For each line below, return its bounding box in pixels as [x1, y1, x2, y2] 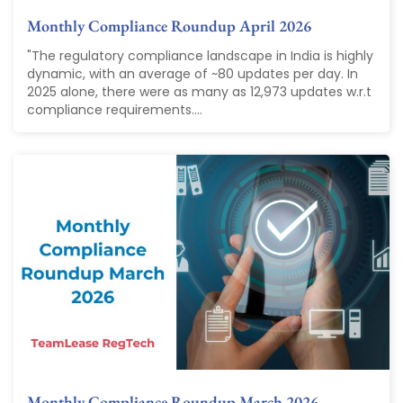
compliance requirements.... [27, 101, 202, 120]
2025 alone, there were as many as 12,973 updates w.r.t [27, 83, 372, 102]
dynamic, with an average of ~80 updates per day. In [27, 65, 358, 84]
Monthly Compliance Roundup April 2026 [27, 15, 311, 37]
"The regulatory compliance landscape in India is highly [27, 47, 373, 66]
